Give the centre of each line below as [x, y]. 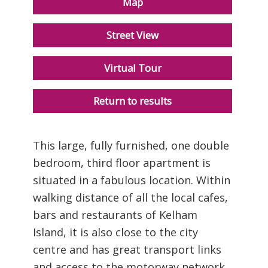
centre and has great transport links [127, 249]
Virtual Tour [133, 68]
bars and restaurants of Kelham [115, 214]
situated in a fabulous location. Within [132, 180]
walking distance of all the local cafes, [130, 197]
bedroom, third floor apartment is [122, 162]
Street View [133, 35]
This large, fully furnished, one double [131, 145]
